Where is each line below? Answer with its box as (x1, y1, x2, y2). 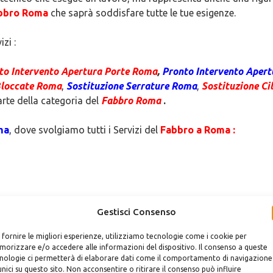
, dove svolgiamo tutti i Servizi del (9, 124, 160, 135)
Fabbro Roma (101, 95, 161, 106)
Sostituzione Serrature (66, 80, 171, 91)
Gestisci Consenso (96, 207, 176, 217)
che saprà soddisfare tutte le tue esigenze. (48, 7, 236, 18)
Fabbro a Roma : (160, 124, 235, 135)
